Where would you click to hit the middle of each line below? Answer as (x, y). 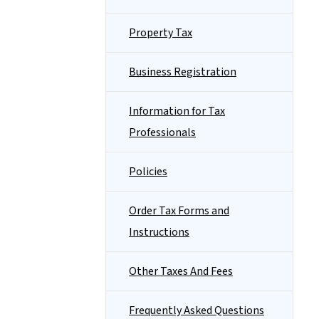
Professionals (162, 132)
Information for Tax (177, 111)
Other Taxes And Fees (181, 271)
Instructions (159, 232)
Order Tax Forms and (179, 211)
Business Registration (183, 72)
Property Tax (161, 33)
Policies (148, 172)
